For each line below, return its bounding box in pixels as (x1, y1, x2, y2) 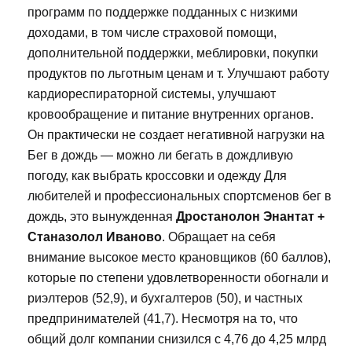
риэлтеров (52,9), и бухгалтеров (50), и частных (27, 291, 302, 306)
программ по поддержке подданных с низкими (27, 5, 298, 20)
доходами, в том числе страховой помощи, (27, 26, 277, 40)
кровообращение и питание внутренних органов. (27, 108, 313, 122)
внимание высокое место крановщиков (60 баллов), (27, 251, 331, 265)
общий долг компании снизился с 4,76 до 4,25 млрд (27, 332, 326, 346)
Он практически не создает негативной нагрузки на (27, 128, 324, 142)
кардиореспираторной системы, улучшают (27, 87, 276, 101)
